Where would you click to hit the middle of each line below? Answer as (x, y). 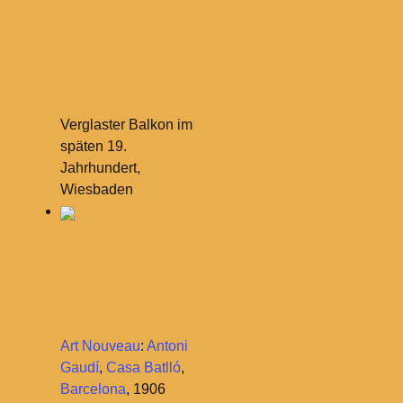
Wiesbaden (96, 190)
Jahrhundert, (100, 168)
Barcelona (93, 390)
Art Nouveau (100, 346)
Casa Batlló (143, 368)
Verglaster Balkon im (126, 125)
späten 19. (93, 147)
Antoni (167, 346)
